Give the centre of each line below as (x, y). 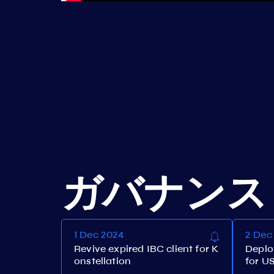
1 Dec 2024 (99, 235)
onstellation (103, 261)
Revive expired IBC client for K (146, 249)
